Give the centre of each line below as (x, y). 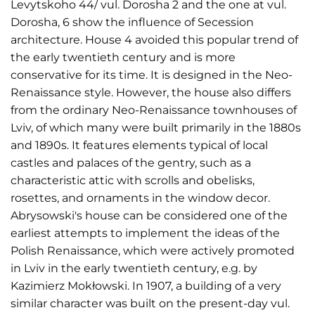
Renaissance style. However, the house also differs (151, 92)
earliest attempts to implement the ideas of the (145, 233)
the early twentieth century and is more (123, 57)
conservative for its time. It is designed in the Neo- (152, 75)
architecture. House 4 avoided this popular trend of (154, 40)
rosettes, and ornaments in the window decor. (140, 198)
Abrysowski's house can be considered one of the (149, 216)
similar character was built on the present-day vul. (150, 303)
